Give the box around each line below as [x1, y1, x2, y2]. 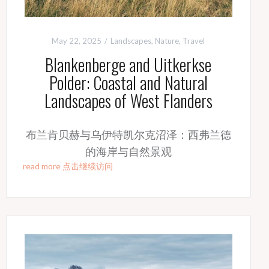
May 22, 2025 [52, 36, 102, 46]
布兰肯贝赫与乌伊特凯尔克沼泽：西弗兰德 [25, 128, 231, 142]
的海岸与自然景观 [85, 145, 172, 159]
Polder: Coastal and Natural [49, 70, 208, 95]
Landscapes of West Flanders [44, 88, 213, 113]
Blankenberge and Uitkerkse [45, 52, 212, 77]
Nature [155, 36, 180, 46]
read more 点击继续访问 [22, 161, 113, 172]
